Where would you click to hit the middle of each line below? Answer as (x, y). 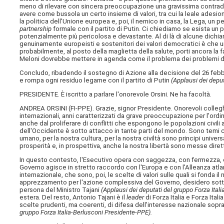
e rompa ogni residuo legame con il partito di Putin (95, 80)
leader (135, 197)
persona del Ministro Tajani (60, 190)
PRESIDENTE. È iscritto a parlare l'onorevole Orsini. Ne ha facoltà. (116, 94)
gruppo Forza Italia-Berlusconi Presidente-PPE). (86, 212)
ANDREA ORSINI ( (45, 108)
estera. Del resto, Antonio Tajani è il (73, 197)
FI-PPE (80, 108)
